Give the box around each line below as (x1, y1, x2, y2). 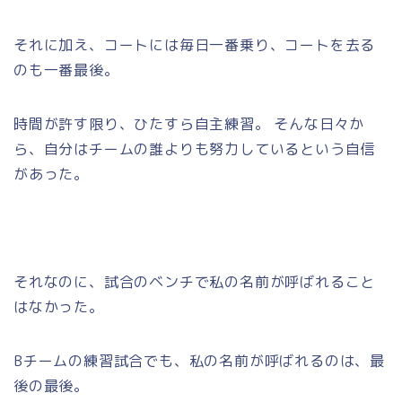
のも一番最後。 (13, 59, 119, 80)
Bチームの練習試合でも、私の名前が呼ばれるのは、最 (13, 350, 385, 371)
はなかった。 (13, 296, 104, 317)
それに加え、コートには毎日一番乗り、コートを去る (13, 34, 376, 55)
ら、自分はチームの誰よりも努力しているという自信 (13, 138, 376, 159)
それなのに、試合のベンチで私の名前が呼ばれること (13, 271, 376, 292)
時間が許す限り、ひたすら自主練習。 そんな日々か (13, 113, 365, 134)
